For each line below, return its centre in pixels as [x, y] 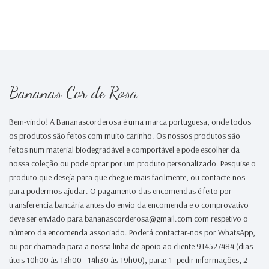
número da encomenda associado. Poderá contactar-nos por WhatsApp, [132, 233]
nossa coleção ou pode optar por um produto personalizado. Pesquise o [132, 164]
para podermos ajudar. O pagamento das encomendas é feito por [120, 191]
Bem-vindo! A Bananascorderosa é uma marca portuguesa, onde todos [130, 122]
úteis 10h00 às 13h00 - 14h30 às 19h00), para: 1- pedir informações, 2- [129, 260]
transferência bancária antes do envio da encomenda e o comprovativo [129, 205]
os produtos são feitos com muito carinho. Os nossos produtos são [125, 136]
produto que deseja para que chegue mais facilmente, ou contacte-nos [127, 177]
